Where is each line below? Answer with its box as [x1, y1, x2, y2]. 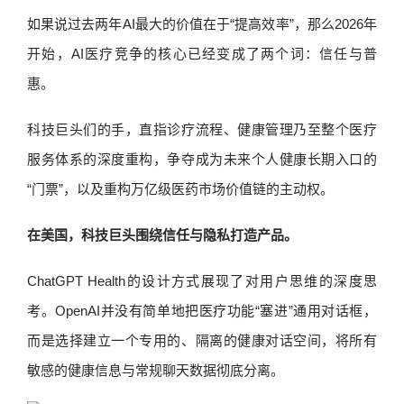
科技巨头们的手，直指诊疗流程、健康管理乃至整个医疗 [27, 122, 377, 137]
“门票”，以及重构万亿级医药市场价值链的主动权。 [27, 181, 334, 197]
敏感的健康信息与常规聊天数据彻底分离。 [27, 363, 284, 378]
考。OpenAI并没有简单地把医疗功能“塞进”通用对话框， [27, 303, 377, 318]
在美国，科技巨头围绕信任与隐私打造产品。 [27, 227, 298, 243]
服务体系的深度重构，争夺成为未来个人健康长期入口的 [27, 151, 377, 167]
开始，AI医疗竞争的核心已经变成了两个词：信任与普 [27, 46, 377, 61]
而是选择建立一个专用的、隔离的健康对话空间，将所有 [27, 333, 377, 348]
